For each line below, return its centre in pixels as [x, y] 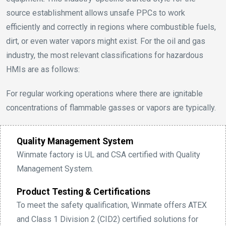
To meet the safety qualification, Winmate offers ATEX [112, 205]
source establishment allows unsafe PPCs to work [96, 13]
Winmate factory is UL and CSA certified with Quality [108, 155]
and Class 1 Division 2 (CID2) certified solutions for [107, 219]
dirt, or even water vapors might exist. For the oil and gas [106, 41]
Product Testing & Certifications [83, 192]
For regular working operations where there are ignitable [104, 94]
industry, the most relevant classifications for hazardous [105, 55]
